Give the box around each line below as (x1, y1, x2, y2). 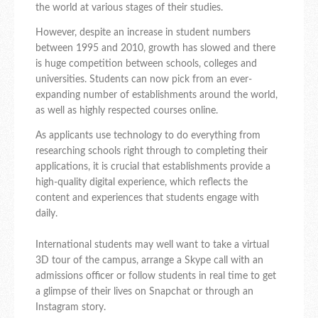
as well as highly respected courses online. (35, 106, 218, 116)
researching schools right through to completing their (35, 146, 268, 157)
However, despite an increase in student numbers (35, 28, 251, 38)
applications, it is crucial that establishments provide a (35, 162, 270, 172)
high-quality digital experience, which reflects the (35, 177, 248, 188)
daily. (35, 209, 57, 219)
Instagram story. (35, 302, 106, 313)
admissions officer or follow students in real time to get (35, 271, 276, 282)
